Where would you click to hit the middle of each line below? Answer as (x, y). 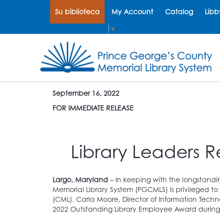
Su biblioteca (77, 12)
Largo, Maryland (80, 179)
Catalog (179, 12)
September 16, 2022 (86, 93)
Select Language (79, 29)
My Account (132, 12)
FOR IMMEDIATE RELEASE (93, 108)
